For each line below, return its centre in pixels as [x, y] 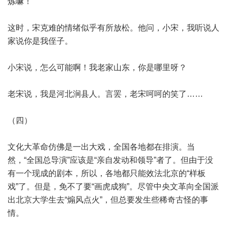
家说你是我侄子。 [40, 41]
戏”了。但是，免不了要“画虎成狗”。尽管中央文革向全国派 [113, 187]
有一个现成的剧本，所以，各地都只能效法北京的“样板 [107, 173]
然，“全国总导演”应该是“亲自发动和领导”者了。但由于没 [110, 160]
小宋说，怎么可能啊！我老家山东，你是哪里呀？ [97, 67]
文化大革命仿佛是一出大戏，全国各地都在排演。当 [101, 147]
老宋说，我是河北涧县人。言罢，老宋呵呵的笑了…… [105, 94]
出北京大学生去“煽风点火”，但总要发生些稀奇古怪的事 [108, 200]
